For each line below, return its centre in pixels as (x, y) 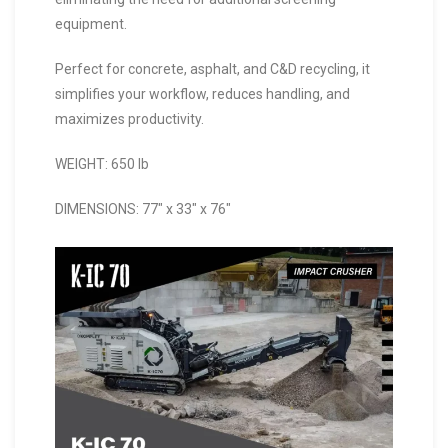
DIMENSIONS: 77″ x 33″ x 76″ (143, 209)
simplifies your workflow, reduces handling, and (202, 94)
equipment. (91, 24)
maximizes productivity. (129, 119)
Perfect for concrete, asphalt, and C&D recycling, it (212, 69)
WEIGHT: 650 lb (102, 164)
